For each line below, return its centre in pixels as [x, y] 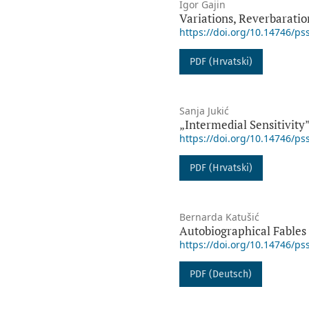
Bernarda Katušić [219, 217]
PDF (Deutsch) [220, 275]
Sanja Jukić [204, 111]
